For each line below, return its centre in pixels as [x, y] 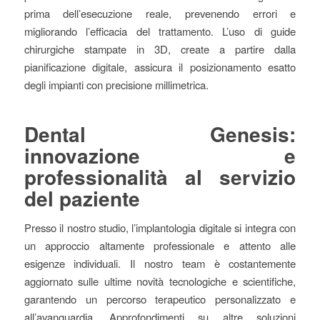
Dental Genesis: [160, 134]
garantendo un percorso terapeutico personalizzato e [160, 299]
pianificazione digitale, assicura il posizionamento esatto [160, 66]
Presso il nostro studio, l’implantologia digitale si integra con [160, 227]
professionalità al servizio [160, 176]
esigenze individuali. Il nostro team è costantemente [160, 263]
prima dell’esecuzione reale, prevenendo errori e [160, 13]
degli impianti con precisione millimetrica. [116, 84]
